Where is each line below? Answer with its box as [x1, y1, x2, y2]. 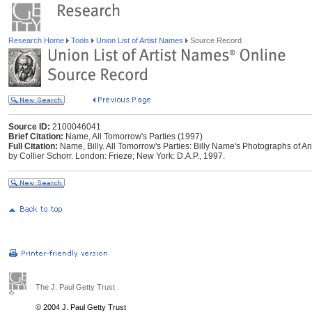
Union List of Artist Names [94, 36, 185, 45]
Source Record [188, 36, 242, 45]
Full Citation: [8, 141, 58, 151]
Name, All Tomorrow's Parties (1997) [63, 132, 203, 141]
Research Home [8, 36, 66, 45]
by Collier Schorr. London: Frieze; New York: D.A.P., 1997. [8, 151, 225, 161]
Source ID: [8, 122, 50, 132]
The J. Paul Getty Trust [36, 283, 115, 291]
